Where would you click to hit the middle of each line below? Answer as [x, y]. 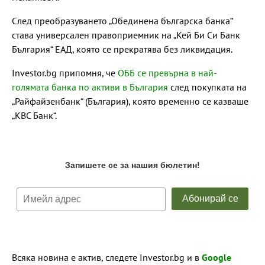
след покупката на [207, 87]
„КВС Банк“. [34, 115]
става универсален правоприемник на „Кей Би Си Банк [126, 35]
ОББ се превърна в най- [167, 72]
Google [216, 257]
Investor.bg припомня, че [65, 72]
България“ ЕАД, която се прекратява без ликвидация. [122, 49]
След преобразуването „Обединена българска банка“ [122, 20]
